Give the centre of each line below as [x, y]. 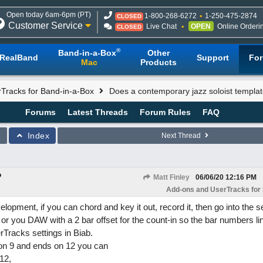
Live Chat [161, 26]
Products [159, 62]
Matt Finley [170, 177]
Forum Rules [165, 112]
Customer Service [47, 26]
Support [213, 58]
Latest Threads [97, 112]
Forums [40, 112]
